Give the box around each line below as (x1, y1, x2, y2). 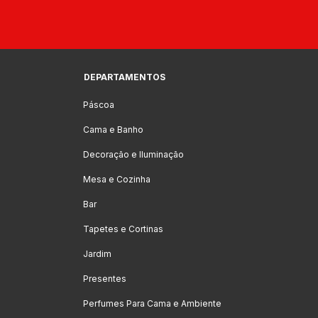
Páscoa (83, 99, 114, 110)
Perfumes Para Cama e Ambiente (83, 298, 221, 309)
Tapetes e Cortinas (83, 224, 163, 234)
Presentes (83, 273, 126, 284)
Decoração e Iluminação (83, 149, 184, 160)
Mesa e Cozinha (83, 174, 150, 185)
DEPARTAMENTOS (84, 72, 165, 82)
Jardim (83, 248, 111, 259)
